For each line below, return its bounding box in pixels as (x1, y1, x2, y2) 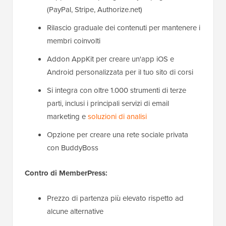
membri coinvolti (47, 35, 100, 46)
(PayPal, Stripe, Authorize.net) (47, 4, 142, 15)
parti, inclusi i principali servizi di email (47, 97, 169, 109)
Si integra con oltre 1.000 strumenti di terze (47, 84, 186, 96)
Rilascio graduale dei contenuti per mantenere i (47, 22, 200, 33)
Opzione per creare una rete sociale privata (47, 129, 188, 140)
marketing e (47, 110, 88, 122)
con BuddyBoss (47, 142, 98, 153)
